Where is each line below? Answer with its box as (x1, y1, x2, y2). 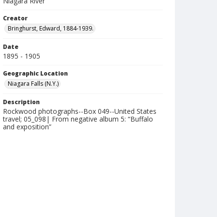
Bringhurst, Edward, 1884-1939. (8, 24, 93, 32)
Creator (3, 14, 28, 22)
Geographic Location (3, 69, 68, 77)
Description (3, 98, 40, 106)
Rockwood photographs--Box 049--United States (3, 107, 156, 116)
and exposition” (3, 122, 51, 131)
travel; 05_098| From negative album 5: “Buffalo (3, 114, 153, 124)
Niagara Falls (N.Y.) (8, 79, 59, 88)
